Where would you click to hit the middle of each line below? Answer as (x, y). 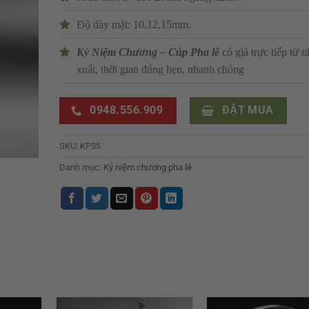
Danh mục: (81, 167)
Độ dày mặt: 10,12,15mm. (134, 24)
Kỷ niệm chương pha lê (148, 167)
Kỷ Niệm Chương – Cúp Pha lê (148, 52)
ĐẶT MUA (248, 111)
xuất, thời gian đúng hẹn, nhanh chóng (160, 69)
